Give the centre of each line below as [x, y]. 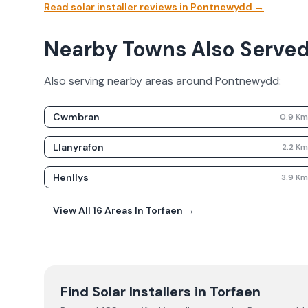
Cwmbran [76, 117]
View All [73, 210]
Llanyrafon [78, 147]
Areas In [124, 210]
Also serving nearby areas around [130, 81]
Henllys [71, 177]
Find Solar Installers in [135, 291]
